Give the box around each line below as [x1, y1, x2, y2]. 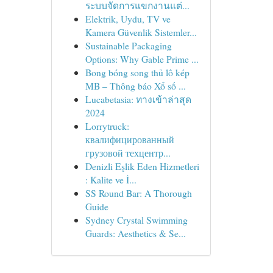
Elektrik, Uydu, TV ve [85, 12, 171, 25]
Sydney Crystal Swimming [85, 213, 188, 226]
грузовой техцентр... [85, 146, 171, 159]
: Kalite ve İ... [85, 173, 136, 186]
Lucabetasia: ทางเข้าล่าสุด [85, 93, 191, 105]
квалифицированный [85, 133, 174, 146]
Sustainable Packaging [85, 39, 172, 52]
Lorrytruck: [85, 119, 129, 132]
